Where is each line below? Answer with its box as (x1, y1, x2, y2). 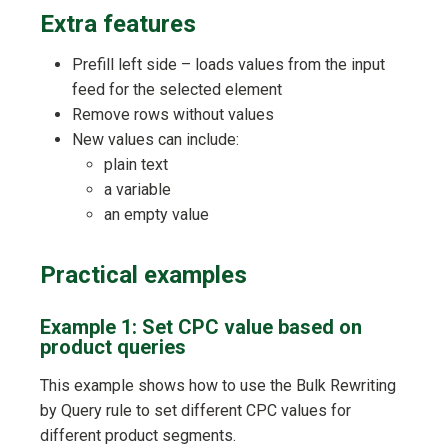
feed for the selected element (72, 80, 282, 100)
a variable (104, 180, 171, 200)
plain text (104, 155, 168, 175)
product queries (40, 335, 186, 360)
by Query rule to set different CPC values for (40, 401, 351, 421)
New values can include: (72, 130, 239, 150)
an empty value (104, 205, 209, 225)
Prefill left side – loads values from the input (72, 55, 385, 75)
